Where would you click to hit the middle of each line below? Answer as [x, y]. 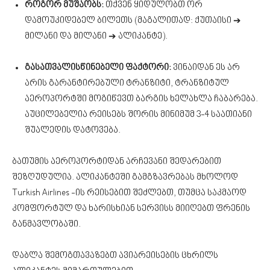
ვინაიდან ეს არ [206, 68]
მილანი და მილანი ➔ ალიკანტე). [96, 36]
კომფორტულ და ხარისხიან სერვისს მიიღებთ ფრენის [131, 209]
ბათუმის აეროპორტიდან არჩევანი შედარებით [117, 162]
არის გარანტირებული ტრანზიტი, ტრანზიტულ [127, 83]
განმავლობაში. [46, 224]
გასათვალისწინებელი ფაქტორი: [98, 68]
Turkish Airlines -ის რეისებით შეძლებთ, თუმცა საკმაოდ [129, 193]
